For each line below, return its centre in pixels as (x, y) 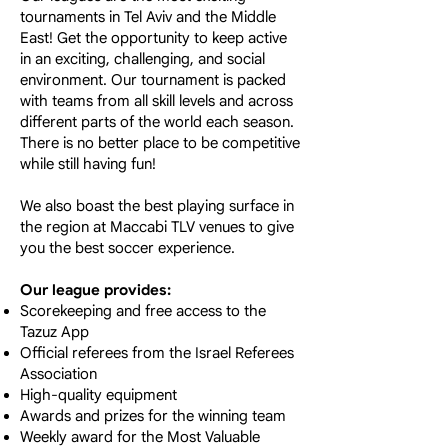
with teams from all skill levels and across (156, 101)
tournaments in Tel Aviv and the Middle (148, 17)
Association (58, 374)
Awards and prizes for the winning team (153, 416)
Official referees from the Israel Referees (157, 353)
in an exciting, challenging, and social (142, 59)
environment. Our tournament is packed (153, 80)
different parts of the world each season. (157, 122)
